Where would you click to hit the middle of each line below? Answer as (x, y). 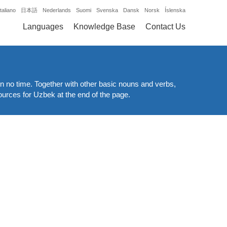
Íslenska (175, 10)
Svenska (107, 10)
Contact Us (165, 27)
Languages (43, 27)
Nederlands (57, 10)
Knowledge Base (104, 27)
